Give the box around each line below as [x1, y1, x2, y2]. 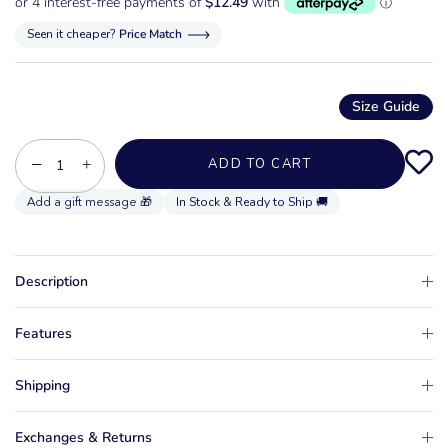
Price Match [119, 26, 182, 43]
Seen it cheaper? [27, 26, 116, 43]
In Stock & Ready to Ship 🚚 [176, 194, 328, 211]
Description [15, 272, 88, 292]
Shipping [15, 376, 70, 396]
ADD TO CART [208, 155, 312, 174]
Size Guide [352, 96, 420, 116]
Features [15, 324, 72, 344]
